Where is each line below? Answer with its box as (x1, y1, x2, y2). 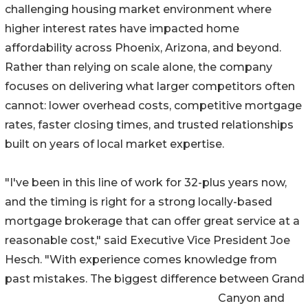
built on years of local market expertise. (5, 137, 224, 151)
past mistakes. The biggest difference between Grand (5, 272, 305, 286)
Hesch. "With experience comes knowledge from (5, 253, 277, 267)
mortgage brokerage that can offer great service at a (5, 214, 300, 228)
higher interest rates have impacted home (5, 22, 239, 36)
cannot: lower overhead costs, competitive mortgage (5, 99, 302, 113)
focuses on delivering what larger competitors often (5, 80, 295, 93)
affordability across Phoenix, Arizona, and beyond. (5, 41, 281, 55)
